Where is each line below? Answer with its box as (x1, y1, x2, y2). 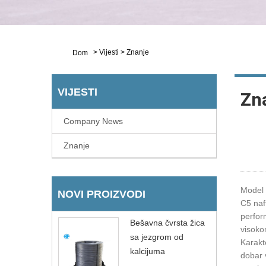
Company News (64, 116, 123, 126)
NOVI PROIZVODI (58, 188, 145, 200)
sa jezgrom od (130, 232, 183, 242)
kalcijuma (130, 246, 165, 256)
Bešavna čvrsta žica (130, 218, 205, 227)
